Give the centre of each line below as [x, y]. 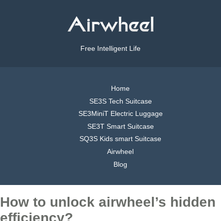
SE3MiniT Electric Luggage [120, 114]
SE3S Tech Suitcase [120, 101]
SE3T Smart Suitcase [120, 126]
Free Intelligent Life [110, 49]
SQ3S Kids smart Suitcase [120, 139]
